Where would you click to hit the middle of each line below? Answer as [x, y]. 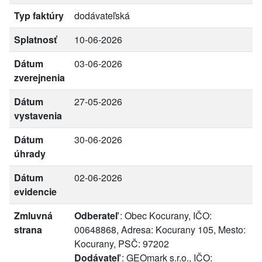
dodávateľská [102, 15]
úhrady [30, 154]
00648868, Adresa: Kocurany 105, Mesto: [160, 230]
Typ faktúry [39, 15]
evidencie [35, 192]
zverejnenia [39, 77]
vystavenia [38, 116]
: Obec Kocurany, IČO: [165, 216]
